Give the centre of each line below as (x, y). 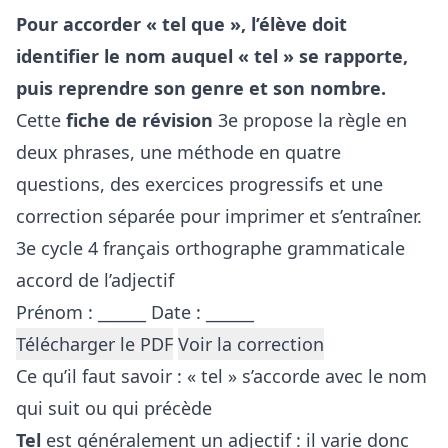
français (136, 248)
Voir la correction (251, 344)
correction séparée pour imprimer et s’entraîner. (219, 216)
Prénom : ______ (81, 312)
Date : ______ (202, 312)
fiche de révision (139, 120)
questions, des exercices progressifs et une (199, 184)
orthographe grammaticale (290, 248)
